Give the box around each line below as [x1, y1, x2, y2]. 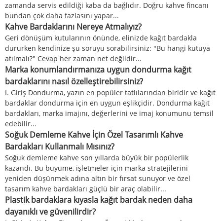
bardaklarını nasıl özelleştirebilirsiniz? [5, 75, 143, 87]
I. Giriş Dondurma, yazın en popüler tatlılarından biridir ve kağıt [5, 87, 216, 97]
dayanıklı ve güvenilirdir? [5, 206, 96, 217]
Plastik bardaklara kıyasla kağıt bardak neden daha [5, 194, 192, 205]
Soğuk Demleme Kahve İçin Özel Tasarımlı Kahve [5, 129, 183, 140]
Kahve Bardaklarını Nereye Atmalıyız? [5, 21, 142, 32]
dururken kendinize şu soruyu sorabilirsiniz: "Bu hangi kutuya [5, 43, 210, 53]
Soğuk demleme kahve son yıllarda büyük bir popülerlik [5, 152, 188, 162]
